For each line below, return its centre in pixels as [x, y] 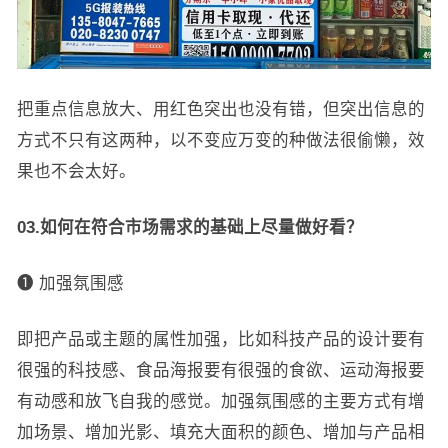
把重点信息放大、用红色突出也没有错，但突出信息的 [220, 108]
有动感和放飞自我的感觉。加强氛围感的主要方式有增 [220, 400]
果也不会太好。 [76, 170]
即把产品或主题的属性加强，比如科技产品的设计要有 [220, 338]
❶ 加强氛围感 [70, 282]
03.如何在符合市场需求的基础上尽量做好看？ [189, 226]
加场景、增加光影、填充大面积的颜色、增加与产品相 [220, 431]
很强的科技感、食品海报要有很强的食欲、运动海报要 [220, 369]
